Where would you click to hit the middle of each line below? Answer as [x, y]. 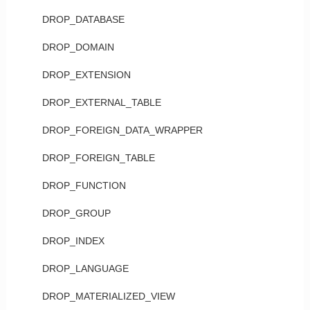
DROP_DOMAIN [78, 47]
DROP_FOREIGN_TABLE [98, 158]
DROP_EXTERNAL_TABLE [101, 102]
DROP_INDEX [73, 241]
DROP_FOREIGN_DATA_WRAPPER [122, 130]
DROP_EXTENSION [86, 75]
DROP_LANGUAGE [85, 268]
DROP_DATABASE [83, 19]
